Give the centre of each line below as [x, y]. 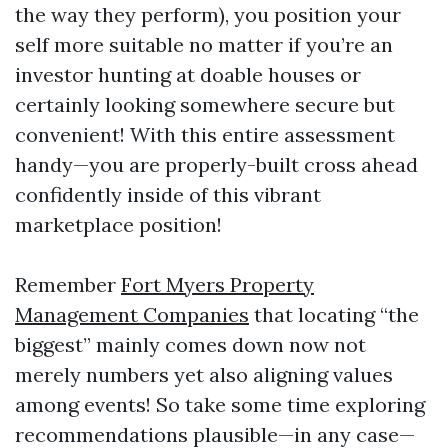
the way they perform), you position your [208, 14]
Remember [68, 284]
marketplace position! [118, 224]
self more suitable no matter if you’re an [204, 44]
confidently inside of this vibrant [168, 194]
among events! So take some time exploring [220, 404]
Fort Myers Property [217, 284]
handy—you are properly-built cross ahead [216, 164]
